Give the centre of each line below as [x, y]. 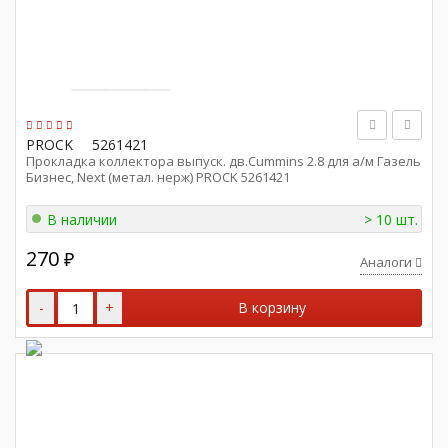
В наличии [82, 219]
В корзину [272, 307]
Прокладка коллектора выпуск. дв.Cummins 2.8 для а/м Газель [223, 161]
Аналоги [387, 262]
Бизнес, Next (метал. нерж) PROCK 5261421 [158, 177]
